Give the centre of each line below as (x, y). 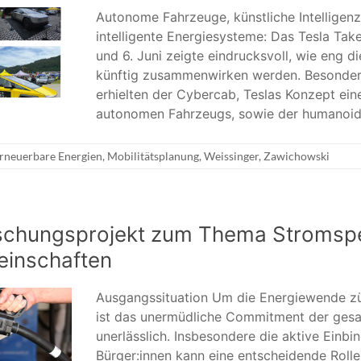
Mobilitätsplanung (153, 156)
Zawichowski (297, 156)
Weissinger (231, 156)
